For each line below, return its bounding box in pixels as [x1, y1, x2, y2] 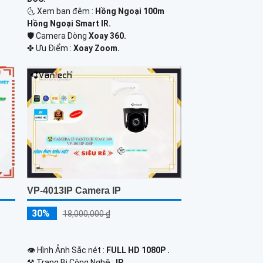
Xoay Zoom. [73, 43, 120, 53]
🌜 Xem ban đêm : [26, 6, 95, 16]
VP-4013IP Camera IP [26, 185, 121, 195]
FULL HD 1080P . [106, 245, 170, 255]
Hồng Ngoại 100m [95, 6, 164, 16]
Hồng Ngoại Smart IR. [26, 19, 111, 29]
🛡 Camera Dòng [26, 31, 89, 41]
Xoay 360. [88, 31, 126, 41]
